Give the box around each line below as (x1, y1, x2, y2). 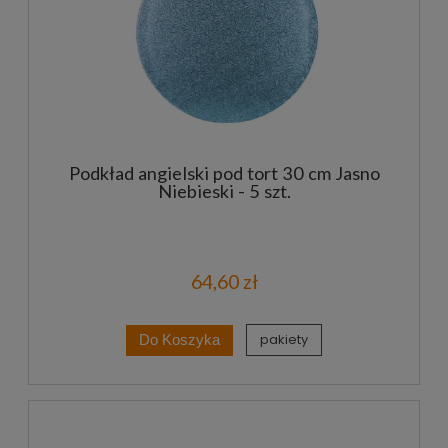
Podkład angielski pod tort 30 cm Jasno (68, 161, 380, 184)
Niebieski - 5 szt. (157, 179, 291, 202)
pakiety (260, 330, 309, 350)
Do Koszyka (139, 331, 220, 348)
